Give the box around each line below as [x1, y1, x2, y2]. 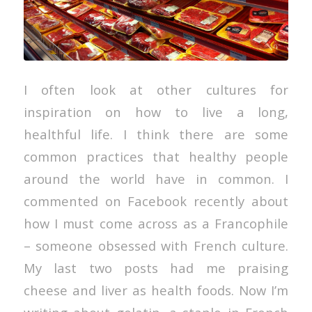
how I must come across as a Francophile [23, 214, 289, 232]
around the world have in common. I [23, 169, 289, 187]
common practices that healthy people [23, 147, 289, 165]
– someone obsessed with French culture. [23, 236, 289, 254]
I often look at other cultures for [23, 80, 289, 98]
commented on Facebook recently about [23, 192, 289, 210]
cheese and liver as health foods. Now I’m [23, 281, 289, 299]
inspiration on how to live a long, [23, 102, 289, 120]
